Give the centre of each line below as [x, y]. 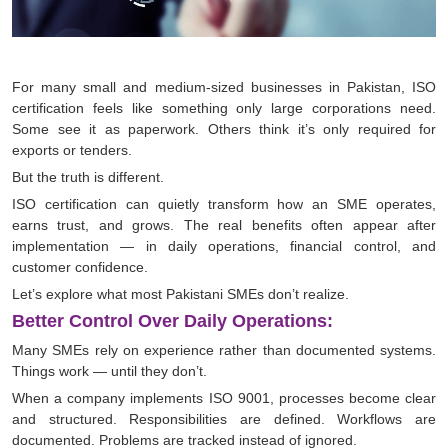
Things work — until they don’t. [109, 371]
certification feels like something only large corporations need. [224, 108]
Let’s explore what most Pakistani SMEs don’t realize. [180, 294]
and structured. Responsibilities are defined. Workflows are [224, 419]
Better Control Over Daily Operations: [172, 321]
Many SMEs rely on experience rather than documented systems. [224, 350]
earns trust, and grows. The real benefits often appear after [224, 225]
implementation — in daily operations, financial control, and [224, 246]
